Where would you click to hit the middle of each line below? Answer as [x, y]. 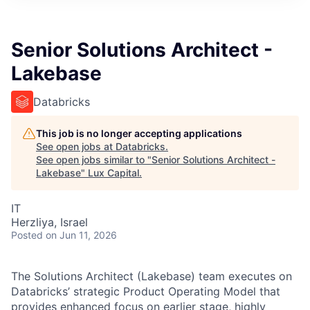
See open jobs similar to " [94, 159]
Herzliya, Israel [49, 222]
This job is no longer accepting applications [139, 133]
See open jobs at [76, 146]
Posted [27, 235]
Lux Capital [113, 173]
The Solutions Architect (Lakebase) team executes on [152, 276]
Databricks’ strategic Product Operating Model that [146, 291]
